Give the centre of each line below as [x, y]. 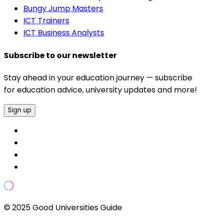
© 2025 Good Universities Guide [63, 208]
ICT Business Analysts [64, 33]
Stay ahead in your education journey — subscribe [98, 78]
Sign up [20, 110]
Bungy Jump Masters [63, 9]
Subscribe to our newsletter [60, 55]
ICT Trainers [46, 21]
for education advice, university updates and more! [101, 90]
